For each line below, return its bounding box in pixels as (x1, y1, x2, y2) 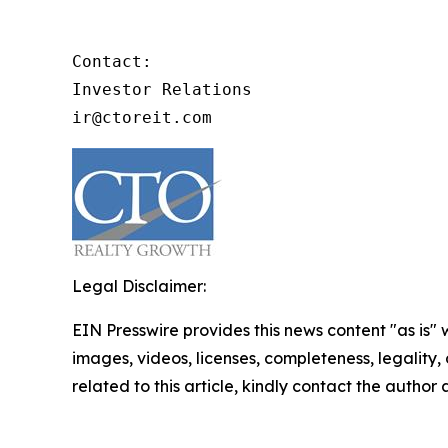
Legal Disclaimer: (72, 275, 206, 296)
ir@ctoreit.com (72, 107, 212, 127)
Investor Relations (72, 79, 252, 99)
